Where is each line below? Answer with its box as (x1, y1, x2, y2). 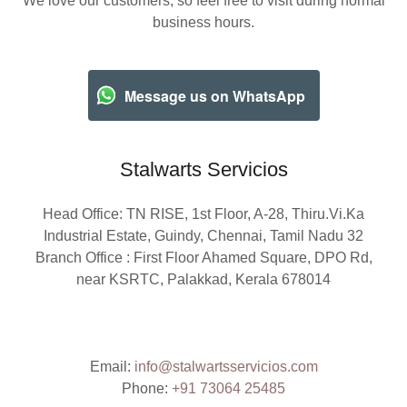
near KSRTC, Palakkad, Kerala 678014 (76, 272, 331, 287)
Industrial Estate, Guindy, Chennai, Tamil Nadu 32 (44, 228, 363, 243)
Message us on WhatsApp (124, 84, 305, 106)
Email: (89, 359, 134, 374)
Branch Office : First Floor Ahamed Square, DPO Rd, (35, 250, 372, 265)
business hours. (153, 15, 254, 30)
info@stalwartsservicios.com (134, 359, 318, 374)
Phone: (122, 381, 172, 396)
